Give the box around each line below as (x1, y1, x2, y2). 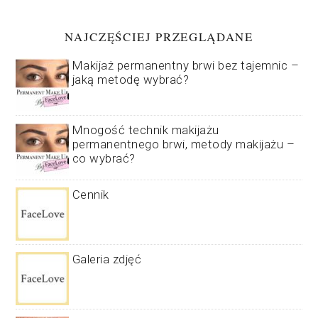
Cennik (72, 187, 109, 202)
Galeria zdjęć (72, 251, 142, 266)
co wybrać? (72, 150, 136, 165)
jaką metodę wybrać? (72, 72, 190, 87)
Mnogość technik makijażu (72, 122, 219, 137)
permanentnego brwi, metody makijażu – (72, 136, 295, 151)
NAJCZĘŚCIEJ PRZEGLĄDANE (65, 28, 253, 45)
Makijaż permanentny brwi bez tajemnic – (72, 57, 300, 72)
